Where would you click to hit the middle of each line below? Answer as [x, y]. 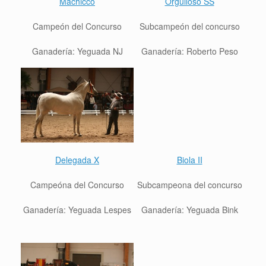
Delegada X [77, 159]
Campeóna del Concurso [77, 184]
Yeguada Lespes [100, 209]
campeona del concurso [197, 184]
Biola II [189, 159]
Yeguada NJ [100, 51]
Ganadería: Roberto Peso [189, 51]
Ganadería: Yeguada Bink [189, 209]
